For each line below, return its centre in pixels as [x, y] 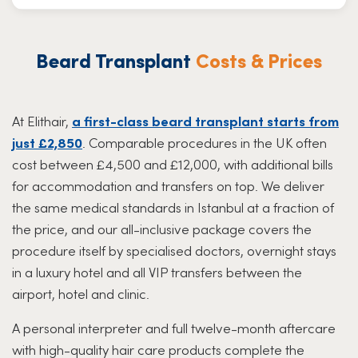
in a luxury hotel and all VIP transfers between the [157, 271]
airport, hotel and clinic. [81, 293]
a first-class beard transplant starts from [205, 120]
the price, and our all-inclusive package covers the [162, 228]
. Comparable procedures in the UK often [205, 142]
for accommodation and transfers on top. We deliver [168, 185]
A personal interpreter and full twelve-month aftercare [174, 327]
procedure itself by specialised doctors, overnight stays [174, 250]
